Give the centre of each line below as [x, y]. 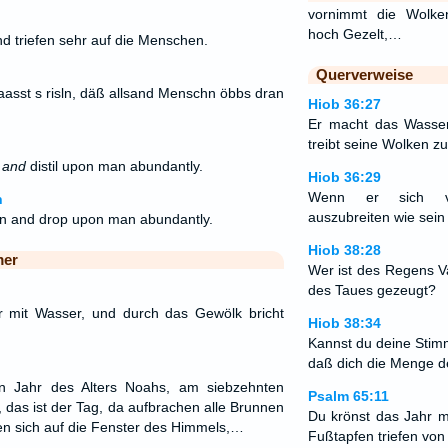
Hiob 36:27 [344, 104]
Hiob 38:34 [344, 323]
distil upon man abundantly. [114, 166]
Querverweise [364, 74]
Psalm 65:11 [348, 396]
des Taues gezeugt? [371, 290]
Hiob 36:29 [344, 177]
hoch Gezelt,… [354, 34]
